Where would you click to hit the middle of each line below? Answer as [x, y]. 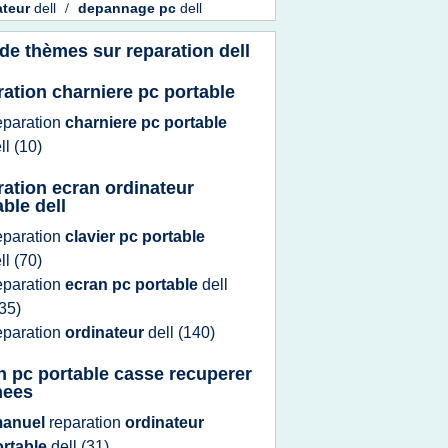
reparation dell [188, 51]
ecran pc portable [133, 284]
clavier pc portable [135, 236]
